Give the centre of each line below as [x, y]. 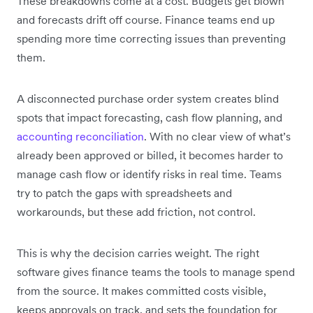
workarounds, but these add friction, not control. [136, 211]
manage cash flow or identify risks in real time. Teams [149, 174]
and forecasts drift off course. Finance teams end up [146, 19]
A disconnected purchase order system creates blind [148, 98]
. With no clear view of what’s [217, 136]
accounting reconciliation [80, 136]
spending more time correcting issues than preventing [151, 38]
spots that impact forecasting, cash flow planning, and [150, 117]
